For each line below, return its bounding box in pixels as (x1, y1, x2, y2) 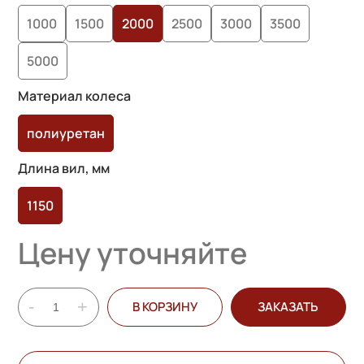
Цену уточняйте (18, 233, 248, 273)
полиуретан (27, 124, 106, 142)
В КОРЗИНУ (132, 298, 198, 315)
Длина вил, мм (18, 159, 110, 177)
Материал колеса (18, 87, 132, 105)
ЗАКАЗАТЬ (258, 298, 319, 315)
